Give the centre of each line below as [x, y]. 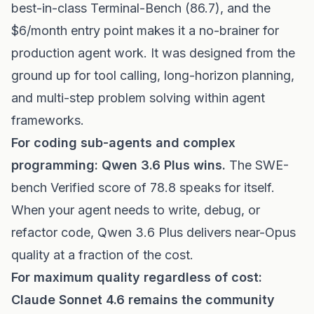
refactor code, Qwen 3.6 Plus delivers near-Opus [153, 232]
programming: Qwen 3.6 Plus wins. [118, 165]
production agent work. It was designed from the [153, 53]
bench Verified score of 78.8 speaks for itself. [143, 187]
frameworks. [48, 120]
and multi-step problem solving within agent [138, 98]
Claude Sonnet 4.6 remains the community [143, 300]
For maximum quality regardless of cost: [137, 277]
